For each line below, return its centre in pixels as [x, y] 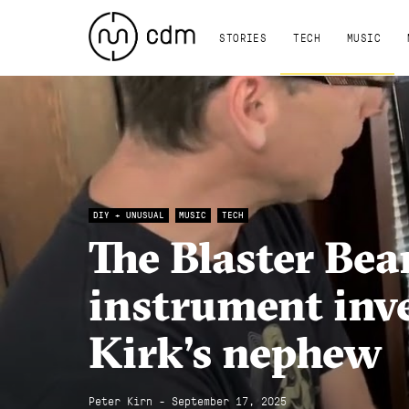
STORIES [243, 37]
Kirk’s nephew [236, 351]
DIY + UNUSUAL [128, 215]
